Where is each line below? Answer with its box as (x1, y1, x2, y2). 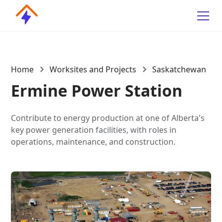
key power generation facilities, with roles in (11, 124, 177, 135)
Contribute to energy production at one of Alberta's (11, 112, 205, 123)
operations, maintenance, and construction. (11, 136, 176, 147)
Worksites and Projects (50, 64, 137, 75)
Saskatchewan (152, 64, 207, 75)
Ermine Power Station (11, 80, 183, 101)
